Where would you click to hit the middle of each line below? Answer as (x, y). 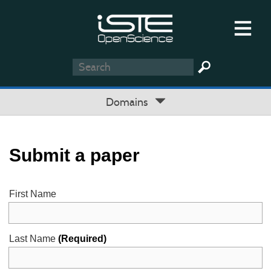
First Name (33, 194)
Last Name (34, 239)
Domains (130, 102)
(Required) (82, 239)
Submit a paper (74, 155)
